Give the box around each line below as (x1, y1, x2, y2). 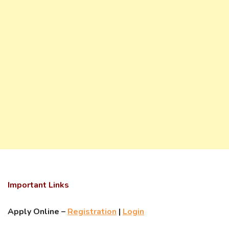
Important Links (8, 179, 69, 191)
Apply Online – (8, 206, 67, 217)
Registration (67, 206, 117, 217)
